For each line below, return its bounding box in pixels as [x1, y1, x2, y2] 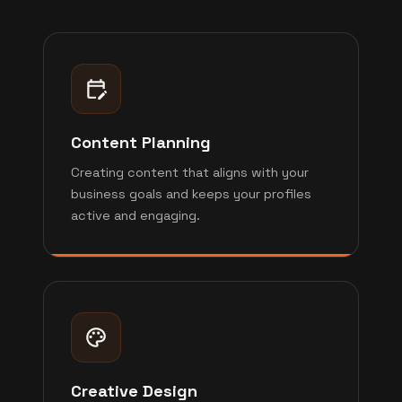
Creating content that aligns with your [71, 164, 309, 180]
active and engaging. [71, 207, 200, 223]
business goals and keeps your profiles [71, 186, 311, 202]
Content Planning [71, 132, 211, 153]
